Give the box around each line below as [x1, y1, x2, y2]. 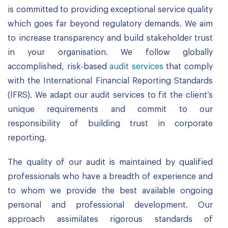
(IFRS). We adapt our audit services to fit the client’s [8, 91, 213, 99]
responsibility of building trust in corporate [8, 120, 213, 128]
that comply [163, 63, 213, 71]
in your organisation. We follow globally [8, 48, 213, 56]
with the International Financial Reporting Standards [8, 77, 213, 85]
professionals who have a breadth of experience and [8, 173, 213, 181]
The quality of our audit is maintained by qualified [8, 158, 213, 166]
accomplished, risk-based [8, 63, 110, 71]
